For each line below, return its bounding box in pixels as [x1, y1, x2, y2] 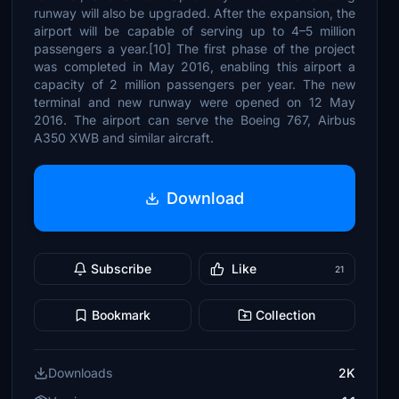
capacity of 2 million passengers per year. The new [34, 77, 355, 92]
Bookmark [92, 307, 151, 322]
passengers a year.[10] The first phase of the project [34, 41, 355, 56]
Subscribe [91, 261, 152, 276]
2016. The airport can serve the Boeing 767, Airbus [34, 112, 355, 127]
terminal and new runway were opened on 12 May [34, 94, 355, 110]
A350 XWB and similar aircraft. [34, 130, 215, 145]
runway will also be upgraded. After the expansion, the [34, 5, 355, 20]
